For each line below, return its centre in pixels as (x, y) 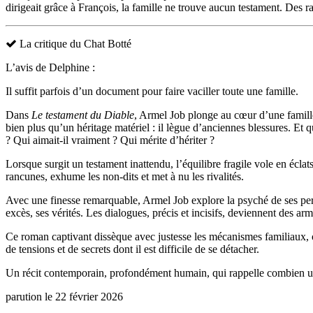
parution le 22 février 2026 (64, 297)
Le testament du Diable (83, 115)
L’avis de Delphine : (50, 68)
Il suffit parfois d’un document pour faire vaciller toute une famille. (152, 92)
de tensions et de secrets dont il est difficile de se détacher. (132, 249)
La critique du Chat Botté (74, 44)
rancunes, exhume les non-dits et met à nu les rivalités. (125, 177)
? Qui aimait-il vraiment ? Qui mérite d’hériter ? (110, 140)
